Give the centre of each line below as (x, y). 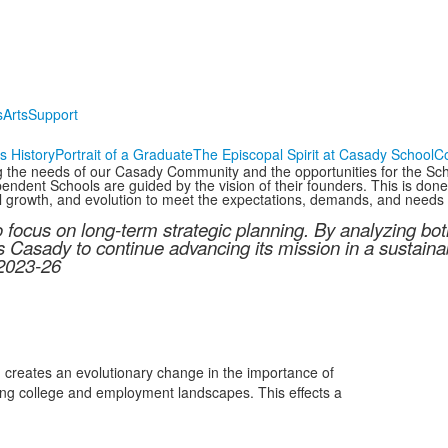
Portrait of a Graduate (124, 154)
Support (52, 114)
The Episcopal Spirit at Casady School (313, 154)
